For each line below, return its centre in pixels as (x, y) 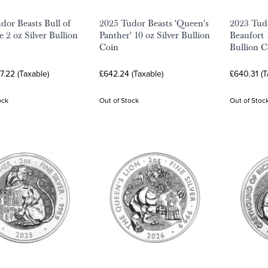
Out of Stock (119, 100)
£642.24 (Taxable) (131, 74)
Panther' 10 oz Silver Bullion (155, 35)
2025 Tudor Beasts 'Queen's (154, 23)
